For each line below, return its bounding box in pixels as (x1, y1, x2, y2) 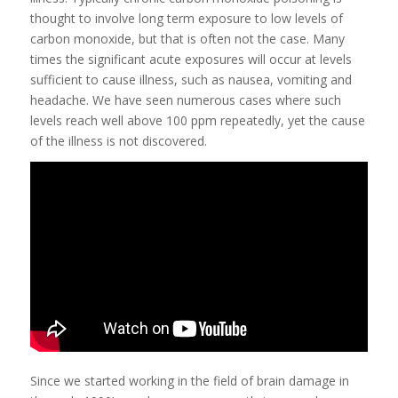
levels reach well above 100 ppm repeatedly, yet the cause (29, 112, 365, 129)
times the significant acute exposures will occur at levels (29, 51, 352, 68)
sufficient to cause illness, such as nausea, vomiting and (29, 71, 352, 88)
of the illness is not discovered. (29, 132, 207, 149)
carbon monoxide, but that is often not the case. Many (29, 30, 345, 47)
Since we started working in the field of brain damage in (29, 372, 349, 390)
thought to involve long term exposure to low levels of (29, 10, 343, 27)
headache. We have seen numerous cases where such (29, 92, 341, 108)
